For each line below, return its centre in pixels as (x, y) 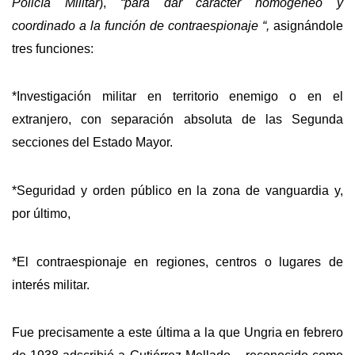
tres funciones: (53, 48)
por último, (41, 214)
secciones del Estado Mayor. (92, 143)
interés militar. (51, 284)
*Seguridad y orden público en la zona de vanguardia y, (177, 191)
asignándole (308, 25)
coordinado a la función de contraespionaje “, (143, 25)
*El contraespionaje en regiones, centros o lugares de (177, 261)
